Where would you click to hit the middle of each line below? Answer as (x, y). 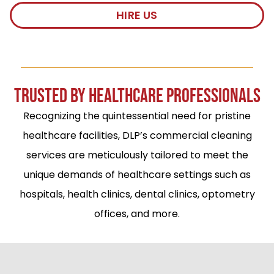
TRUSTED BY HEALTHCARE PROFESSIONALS (137, 97)
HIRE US (137, 15)
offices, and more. (137, 214)
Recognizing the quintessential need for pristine (137, 116)
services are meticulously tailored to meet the (137, 155)
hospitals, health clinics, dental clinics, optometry (137, 194)
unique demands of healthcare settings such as (137, 175)
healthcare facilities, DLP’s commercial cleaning (137, 136)
